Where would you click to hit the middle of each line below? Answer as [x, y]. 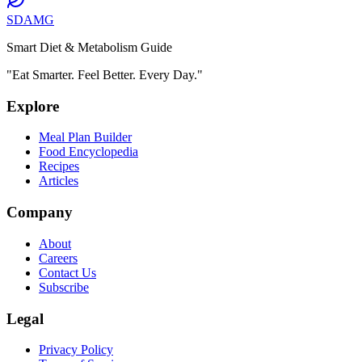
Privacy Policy [76, 350]
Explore [33, 106]
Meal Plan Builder [85, 137]
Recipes [59, 166]
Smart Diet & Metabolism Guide [89, 47]
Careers [58, 258]
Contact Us [67, 272]
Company [40, 213]
